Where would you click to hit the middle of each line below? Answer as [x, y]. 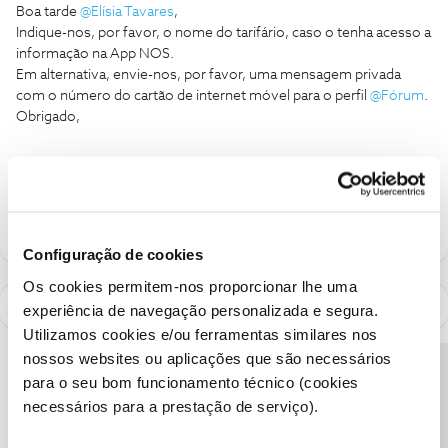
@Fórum [397, 96]
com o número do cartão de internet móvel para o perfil [193, 96]
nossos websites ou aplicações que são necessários [207, 357]
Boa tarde [48, 12]
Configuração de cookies [113, 254]
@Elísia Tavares [127, 12]
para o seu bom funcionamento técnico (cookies [191, 381]
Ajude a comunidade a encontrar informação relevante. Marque [215, 178]
